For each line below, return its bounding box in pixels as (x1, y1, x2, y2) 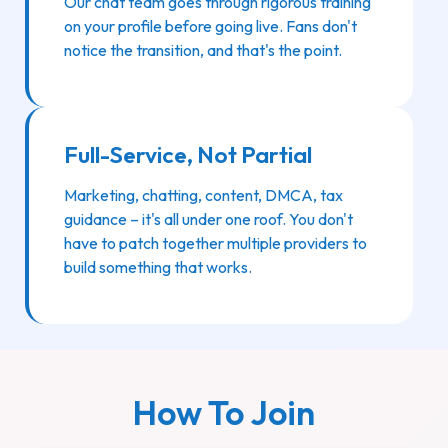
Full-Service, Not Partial (64, 140, 312, 170)
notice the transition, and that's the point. (64, 40, 342, 61)
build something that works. (64, 257, 252, 278)
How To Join (133, 391, 315, 435)
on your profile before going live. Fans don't (64, 16, 357, 37)
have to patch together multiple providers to (64, 233, 367, 254)
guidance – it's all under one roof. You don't (64, 209, 353, 230)
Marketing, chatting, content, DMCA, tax (64, 185, 343, 206)
